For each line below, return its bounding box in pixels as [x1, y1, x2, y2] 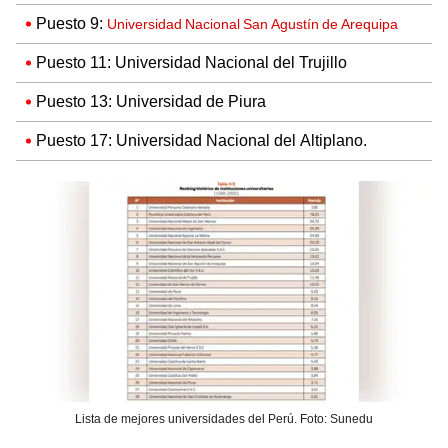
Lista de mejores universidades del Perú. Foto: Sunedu [75, 411, 373, 426]
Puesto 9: [36, 14, 107, 34]
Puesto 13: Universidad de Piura [36, 92, 266, 112]
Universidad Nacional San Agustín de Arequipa [107, 16, 398, 33]
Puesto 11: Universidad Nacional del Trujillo [36, 53, 347, 73]
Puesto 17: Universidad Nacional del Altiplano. [36, 131, 367, 151]
